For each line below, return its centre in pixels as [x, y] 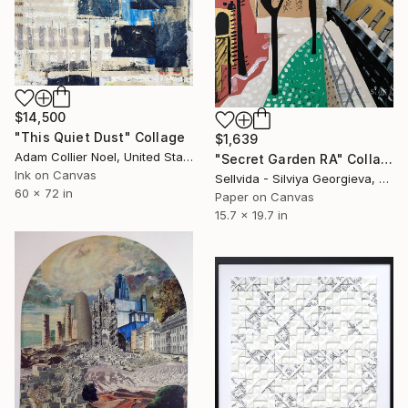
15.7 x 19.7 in [251, 215]
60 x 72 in [44, 193]
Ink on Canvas [56, 174]
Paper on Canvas [265, 197]
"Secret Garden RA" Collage [386, 159]
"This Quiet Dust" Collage [100, 137]
